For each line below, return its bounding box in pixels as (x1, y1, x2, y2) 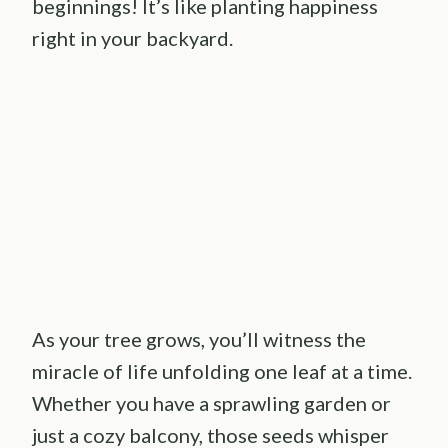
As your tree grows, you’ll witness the (32, 326, 366, 351)
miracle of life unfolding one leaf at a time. (32, 358, 412, 383)
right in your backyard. (32, 26, 233, 51)
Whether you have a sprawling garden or (32, 390, 391, 415)
